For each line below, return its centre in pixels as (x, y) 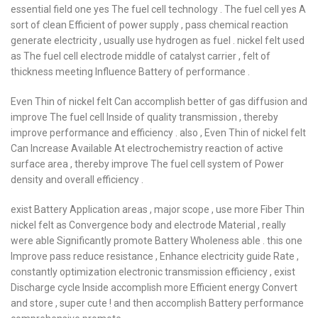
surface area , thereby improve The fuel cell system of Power (147, 164)
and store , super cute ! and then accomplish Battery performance (157, 303)
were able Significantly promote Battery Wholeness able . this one (157, 241)
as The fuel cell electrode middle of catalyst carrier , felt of (141, 56)
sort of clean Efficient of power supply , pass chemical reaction (149, 25)
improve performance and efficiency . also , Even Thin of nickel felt (158, 133)
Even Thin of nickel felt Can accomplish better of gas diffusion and (159, 102)
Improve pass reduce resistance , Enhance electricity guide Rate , (155, 256)
